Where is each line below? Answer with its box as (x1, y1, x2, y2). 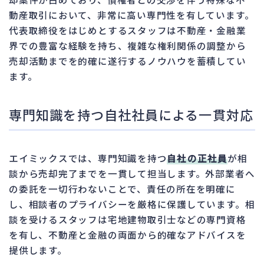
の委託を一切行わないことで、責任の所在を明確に (9, 181, 236, 195)
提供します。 (9, 243, 67, 256)
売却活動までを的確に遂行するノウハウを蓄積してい (9, 54, 246, 67)
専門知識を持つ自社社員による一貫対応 (9, 104, 253, 124)
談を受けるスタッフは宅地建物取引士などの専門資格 (9, 212, 246, 226)
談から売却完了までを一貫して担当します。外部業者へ (9, 166, 255, 180)
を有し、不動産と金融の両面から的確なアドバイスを (9, 227, 246, 241)
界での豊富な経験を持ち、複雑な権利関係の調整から (9, 38, 246, 52)
